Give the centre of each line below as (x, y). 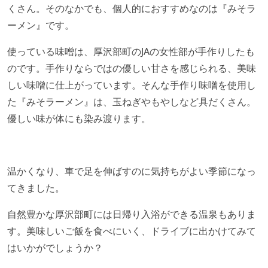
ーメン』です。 (41, 25)
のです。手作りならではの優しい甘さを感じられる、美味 (132, 68)
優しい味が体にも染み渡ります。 (79, 118)
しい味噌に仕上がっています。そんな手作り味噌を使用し (132, 85)
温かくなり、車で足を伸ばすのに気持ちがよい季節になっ (132, 171)
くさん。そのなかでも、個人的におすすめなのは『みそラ (132, 8)
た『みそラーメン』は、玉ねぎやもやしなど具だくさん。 (132, 102)
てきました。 (36, 188)
